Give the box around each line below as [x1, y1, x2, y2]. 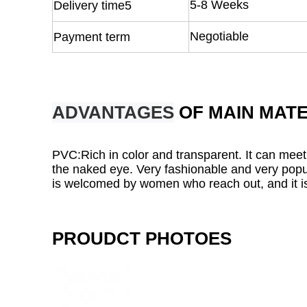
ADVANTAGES [52, 102, 174, 123]
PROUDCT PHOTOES [52, 228, 232, 249]
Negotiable [190, 29, 249, 43]
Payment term [53, 30, 130, 44]
